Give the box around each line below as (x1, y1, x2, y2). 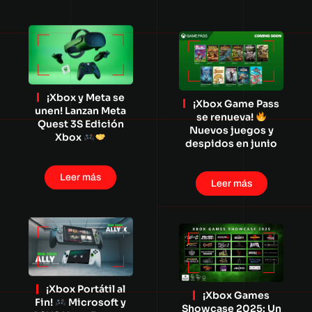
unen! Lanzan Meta (35, 104, 127, 117)
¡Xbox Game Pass (193, 97, 280, 110)
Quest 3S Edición (37, 117, 124, 130)
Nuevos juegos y (189, 123, 274, 136)
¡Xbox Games (203, 289, 270, 302)
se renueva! (196, 110, 256, 123)
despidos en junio (185, 136, 278, 150)
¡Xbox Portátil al (45, 283, 125, 296)
